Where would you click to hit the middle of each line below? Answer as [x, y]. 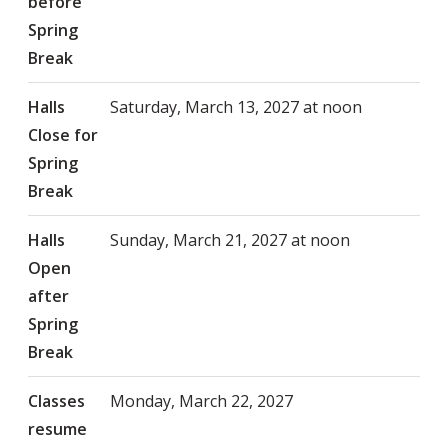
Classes [56, 400]
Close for [63, 134]
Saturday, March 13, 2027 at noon [236, 106]
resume [57, 428]
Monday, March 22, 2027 [202, 400]
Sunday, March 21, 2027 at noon [230, 239]
